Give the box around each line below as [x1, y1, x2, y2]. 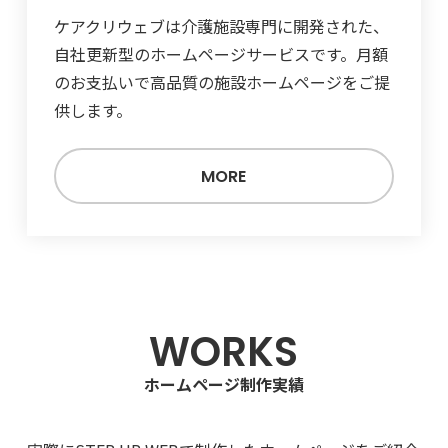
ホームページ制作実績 [143, 372, 304, 397]
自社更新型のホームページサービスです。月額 [53, 42, 388, 67]
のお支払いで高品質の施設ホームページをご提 [53, 70, 390, 95]
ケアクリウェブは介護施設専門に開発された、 [53, 14, 389, 39]
